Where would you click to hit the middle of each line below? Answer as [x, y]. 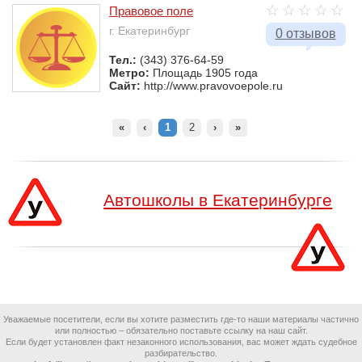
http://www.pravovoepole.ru [213, 86]
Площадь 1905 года [205, 73]
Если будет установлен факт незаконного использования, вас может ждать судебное [181, 342]
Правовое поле [151, 11]
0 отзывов [305, 34]
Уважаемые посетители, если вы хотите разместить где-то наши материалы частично [181, 319]
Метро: [131, 73]
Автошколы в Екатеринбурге [218, 200]
